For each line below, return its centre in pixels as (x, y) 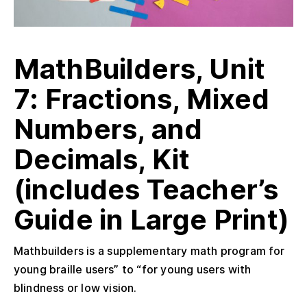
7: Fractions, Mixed (142, 99)
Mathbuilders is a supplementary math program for (149, 250)
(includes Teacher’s (146, 189)
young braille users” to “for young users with (133, 269)
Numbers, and (108, 129)
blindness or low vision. (75, 287)
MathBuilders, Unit (140, 69)
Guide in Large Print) (151, 219)
